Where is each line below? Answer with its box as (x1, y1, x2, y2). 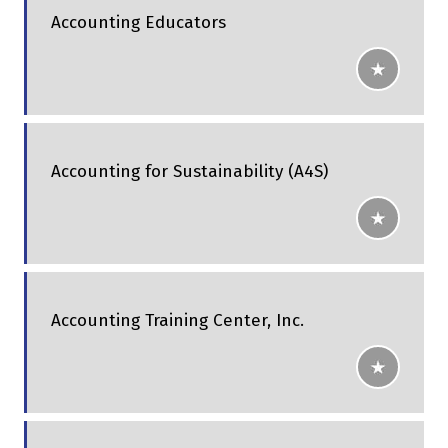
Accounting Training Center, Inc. (51, 310, 304, 332)
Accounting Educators (51, 12, 226, 34)
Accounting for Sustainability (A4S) (51, 161, 328, 183)
